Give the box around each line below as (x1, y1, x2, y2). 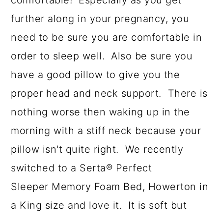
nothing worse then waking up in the (11, 106, 190, 118)
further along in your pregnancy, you (11, 13, 190, 25)
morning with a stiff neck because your (11, 125, 201, 137)
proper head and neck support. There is (11, 87, 208, 100)
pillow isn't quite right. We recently (11, 143, 184, 156)
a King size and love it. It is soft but (11, 199, 187, 212)
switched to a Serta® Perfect (11, 162, 152, 174)
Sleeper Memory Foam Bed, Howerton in (11, 181, 209, 193)
